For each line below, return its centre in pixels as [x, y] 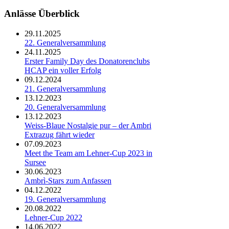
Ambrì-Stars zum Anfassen [68, 181]
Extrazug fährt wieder [60, 135]
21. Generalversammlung [65, 89]
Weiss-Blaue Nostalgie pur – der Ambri [88, 126]
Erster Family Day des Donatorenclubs [87, 61]
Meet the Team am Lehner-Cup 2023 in [88, 153]
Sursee [35, 163]
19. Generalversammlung [65, 199]
